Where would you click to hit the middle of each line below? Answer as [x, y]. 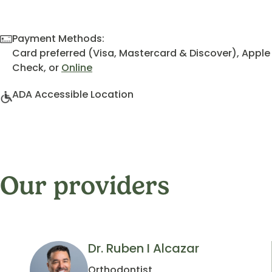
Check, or [37, 68]
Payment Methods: [58, 39]
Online [77, 68]
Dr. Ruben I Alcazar [144, 248]
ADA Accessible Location [73, 94]
